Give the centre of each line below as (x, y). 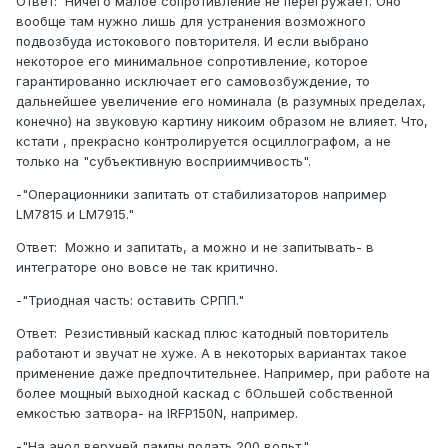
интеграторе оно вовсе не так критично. (147, 267)
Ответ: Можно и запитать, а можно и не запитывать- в (195, 247)
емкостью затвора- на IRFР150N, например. (157, 413)
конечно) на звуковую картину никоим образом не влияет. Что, (222, 121)
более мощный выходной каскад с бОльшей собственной (204, 393)
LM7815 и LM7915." (75, 214)
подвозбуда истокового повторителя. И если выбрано (192, 41)
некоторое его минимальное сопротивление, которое (192, 61)
